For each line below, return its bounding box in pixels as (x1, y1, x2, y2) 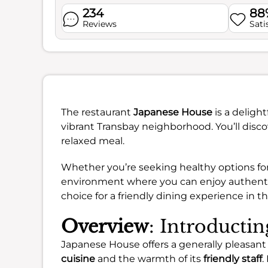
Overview (61, 215, 149, 237)
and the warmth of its (95, 253, 203, 264)
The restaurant (61, 106, 133, 118)
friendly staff (203, 253, 262, 264)
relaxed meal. (61, 135, 124, 147)
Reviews (82, 19, 117, 29)
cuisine (61, 253, 95, 264)
